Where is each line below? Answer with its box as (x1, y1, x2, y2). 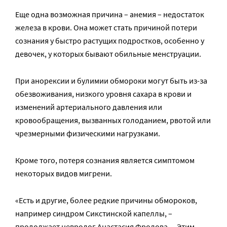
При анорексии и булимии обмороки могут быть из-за (15, 75, 207, 86)
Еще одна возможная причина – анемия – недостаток (15, 9, 204, 19)
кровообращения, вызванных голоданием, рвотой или (15, 115, 211, 125)
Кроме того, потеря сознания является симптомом (15, 155, 195, 165)
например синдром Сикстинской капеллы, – (15, 208, 172, 218)
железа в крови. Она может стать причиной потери (15, 22, 197, 32)
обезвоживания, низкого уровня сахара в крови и (15, 88, 192, 99)
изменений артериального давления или (15, 101, 162, 112)
